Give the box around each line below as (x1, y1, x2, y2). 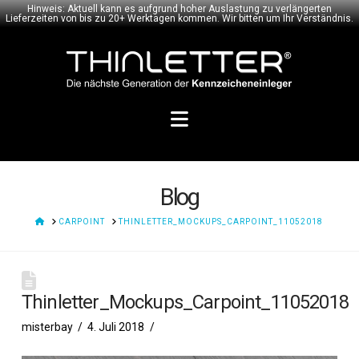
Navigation (187, 107, 282, 131)
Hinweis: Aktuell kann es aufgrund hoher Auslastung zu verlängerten (27, 3, 332, 14)
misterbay (21, 321, 73, 333)
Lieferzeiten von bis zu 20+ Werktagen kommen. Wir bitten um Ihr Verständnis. (6, 13, 353, 24)
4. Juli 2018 (87, 321, 145, 333)
